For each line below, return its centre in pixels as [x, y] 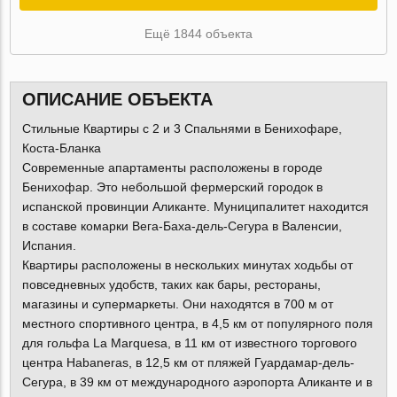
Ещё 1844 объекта [198, 33]
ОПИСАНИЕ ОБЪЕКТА [117, 100]
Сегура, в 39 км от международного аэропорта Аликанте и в [197, 382]
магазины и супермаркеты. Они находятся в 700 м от [177, 304]
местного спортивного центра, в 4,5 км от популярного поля [197, 324]
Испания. [49, 246]
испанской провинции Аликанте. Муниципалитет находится [195, 207]
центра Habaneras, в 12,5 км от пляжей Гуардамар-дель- [188, 363]
